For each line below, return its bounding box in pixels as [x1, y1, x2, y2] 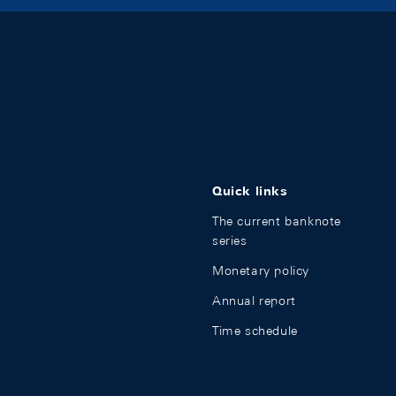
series [212, 233, 247, 247]
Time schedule [212, 324, 298, 338]
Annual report [212, 293, 296, 308]
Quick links [212, 183, 288, 199]
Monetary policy [212, 263, 309, 278]
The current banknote [212, 214, 341, 228]
